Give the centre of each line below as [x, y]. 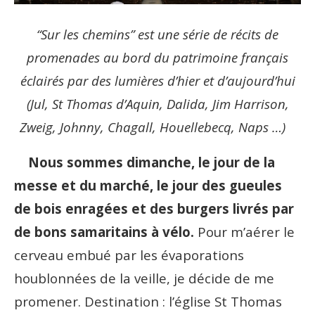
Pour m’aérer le [246, 232]
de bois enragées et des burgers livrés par [154, 209]
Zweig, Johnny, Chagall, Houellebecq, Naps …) [157, 127]
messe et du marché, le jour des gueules [148, 186]
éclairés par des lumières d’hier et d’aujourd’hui [157, 81]
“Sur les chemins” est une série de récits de [157, 34]
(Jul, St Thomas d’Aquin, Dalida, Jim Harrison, [157, 104]
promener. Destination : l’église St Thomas [148, 302]
